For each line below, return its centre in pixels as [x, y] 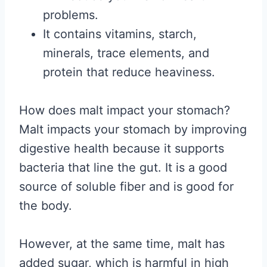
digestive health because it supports [122, 148]
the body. [46, 206]
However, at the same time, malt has [122, 244]
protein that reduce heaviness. [131, 72]
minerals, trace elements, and [126, 53]
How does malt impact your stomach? [125, 110]
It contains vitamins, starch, [120, 34]
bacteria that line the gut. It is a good [123, 167]
